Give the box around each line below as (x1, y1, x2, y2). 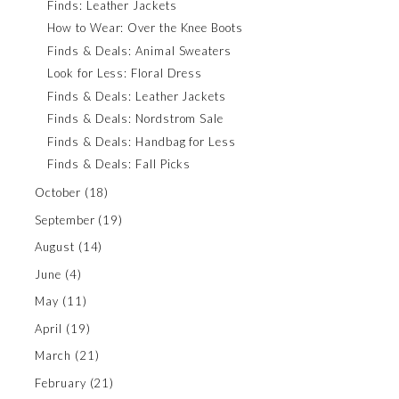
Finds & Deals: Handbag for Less (47, 134, 236, 149)
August (35, 240, 75, 254)
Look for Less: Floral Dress (47, 66, 203, 80)
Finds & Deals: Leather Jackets (47, 88, 226, 103)
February (35, 375, 86, 390)
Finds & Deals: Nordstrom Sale (47, 111, 224, 126)
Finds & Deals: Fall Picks (47, 157, 191, 171)
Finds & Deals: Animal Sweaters (47, 43, 232, 58)
